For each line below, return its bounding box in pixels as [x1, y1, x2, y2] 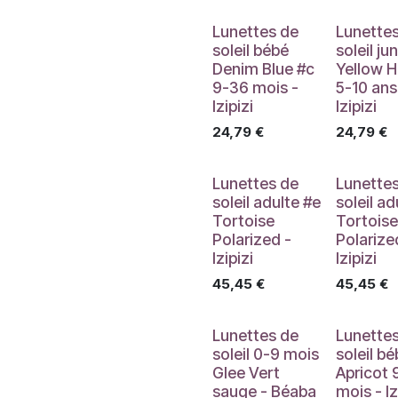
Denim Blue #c [212, 60, 314, 78]
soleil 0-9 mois [212, 345, 319, 363]
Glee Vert [212, 363, 280, 382]
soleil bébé [212, 41, 289, 60]
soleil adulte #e [212, 193, 321, 211]
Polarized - [212, 230, 291, 249]
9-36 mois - [212, 78, 298, 97]
